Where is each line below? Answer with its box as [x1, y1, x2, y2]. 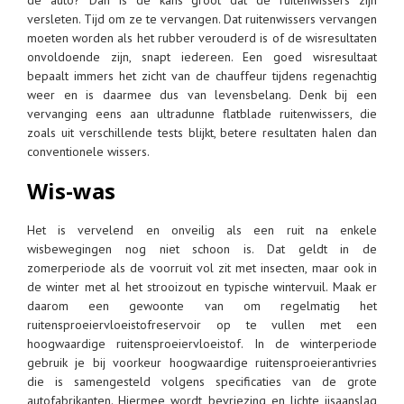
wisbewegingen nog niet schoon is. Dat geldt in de [27, 240, 377, 257]
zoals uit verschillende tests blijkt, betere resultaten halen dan [27, 124, 377, 141]
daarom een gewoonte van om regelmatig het [27, 297, 377, 314]
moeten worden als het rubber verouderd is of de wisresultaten [27, 29, 377, 46]
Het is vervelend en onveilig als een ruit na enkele [27, 221, 377, 238]
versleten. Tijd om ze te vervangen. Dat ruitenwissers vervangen [27, 10, 377, 27]
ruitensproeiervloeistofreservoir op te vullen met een [27, 316, 377, 333]
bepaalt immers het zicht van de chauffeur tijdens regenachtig [27, 67, 377, 84]
